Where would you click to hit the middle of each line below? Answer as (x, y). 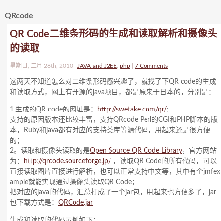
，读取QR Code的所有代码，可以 (164, 161)
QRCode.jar (75, 203)
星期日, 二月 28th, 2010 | (44, 66)
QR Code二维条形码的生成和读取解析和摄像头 (113, 34)
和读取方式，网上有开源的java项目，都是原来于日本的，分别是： (112, 92)
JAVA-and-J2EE (97, 66)
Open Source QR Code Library (136, 151)
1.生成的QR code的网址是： (54, 110)
